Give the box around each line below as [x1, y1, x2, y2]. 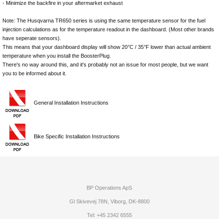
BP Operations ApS [87, 185, 132, 191]
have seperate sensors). [2, 35, 61, 41]
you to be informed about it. [2, 70, 66, 76]
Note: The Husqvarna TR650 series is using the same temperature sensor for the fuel [2, 18, 205, 23]
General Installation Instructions [32, 100, 110, 106]
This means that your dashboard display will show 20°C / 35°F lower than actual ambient [2, 44, 211, 50]
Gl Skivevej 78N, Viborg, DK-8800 [69, 198, 150, 204]
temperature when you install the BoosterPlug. [2, 53, 111, 59]
